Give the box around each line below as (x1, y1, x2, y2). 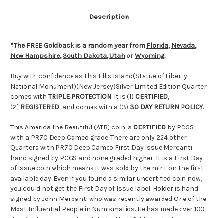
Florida (146, 41, 168, 50)
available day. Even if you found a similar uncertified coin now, (10, 174, 202, 183)
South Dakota (63, 52, 107, 60)
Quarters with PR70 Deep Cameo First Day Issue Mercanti (10, 144, 192, 152)
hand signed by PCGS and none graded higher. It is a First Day (10, 154, 203, 163)
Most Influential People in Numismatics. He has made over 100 (10, 205, 205, 214)
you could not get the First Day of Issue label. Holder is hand (10, 184, 198, 193)
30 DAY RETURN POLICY (130, 103, 203, 111)
